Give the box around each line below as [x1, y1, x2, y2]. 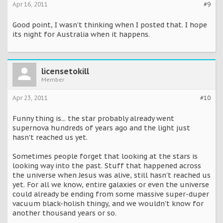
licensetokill [41, 66, 89, 76]
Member [41, 76, 64, 83]
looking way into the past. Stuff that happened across [12, 161, 201, 170]
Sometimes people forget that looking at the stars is [12, 151, 198, 161]
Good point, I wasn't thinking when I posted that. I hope [12, 20, 207, 29]
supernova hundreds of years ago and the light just [12, 123, 190, 132]
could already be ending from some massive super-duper [12, 189, 209, 199]
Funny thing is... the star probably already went [12, 113, 174, 123]
